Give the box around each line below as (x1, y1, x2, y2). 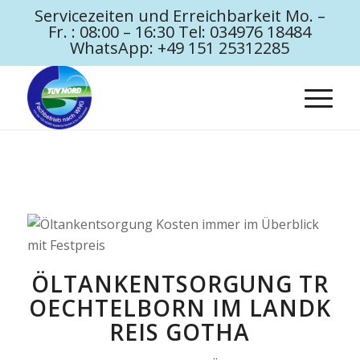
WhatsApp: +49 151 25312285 (70, 37, 290, 59)
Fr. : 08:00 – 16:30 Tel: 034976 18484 (48, 21, 312, 43)
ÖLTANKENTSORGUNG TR (31, 268, 329, 299)
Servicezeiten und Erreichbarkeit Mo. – (34, 5, 325, 27)
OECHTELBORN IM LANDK (28, 292, 331, 323)
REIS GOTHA (109, 317, 251, 347)
